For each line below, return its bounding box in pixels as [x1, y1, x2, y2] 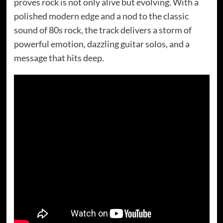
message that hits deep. [13, 52, 104, 63]
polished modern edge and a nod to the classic [13, 10, 189, 21]
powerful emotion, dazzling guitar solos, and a [13, 38, 190, 49]
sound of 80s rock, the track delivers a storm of [13, 24, 192, 35]
